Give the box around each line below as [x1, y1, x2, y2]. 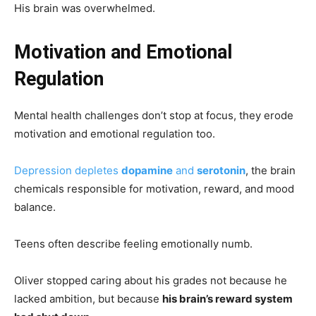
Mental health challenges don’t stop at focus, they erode [14, 108, 293, 122]
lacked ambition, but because [14, 291, 162, 305]
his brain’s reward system [162, 291, 293, 305]
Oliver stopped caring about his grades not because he [14, 273, 287, 287]
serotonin [197, 163, 245, 177]
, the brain [245, 163, 296, 177]
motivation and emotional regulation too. [14, 126, 215, 140]
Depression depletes [14, 163, 121, 177]
